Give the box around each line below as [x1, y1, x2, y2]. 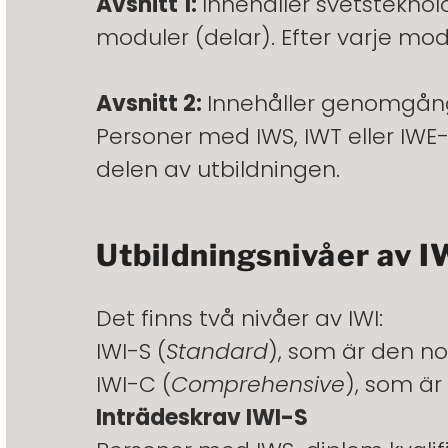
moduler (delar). [96, 22, 281, 54]
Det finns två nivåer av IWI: [96, 303, 383, 335]
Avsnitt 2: [96, 88, 207, 120]
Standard [166, 336, 268, 368]
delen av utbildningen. [96, 154, 340, 186]
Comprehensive [171, 369, 345, 401]
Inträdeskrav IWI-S [96, 402, 308, 434]
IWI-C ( [96, 369, 171, 401]
